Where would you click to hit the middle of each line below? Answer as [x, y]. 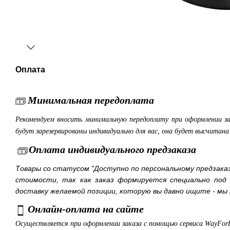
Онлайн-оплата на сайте [86, 209]
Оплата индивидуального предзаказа [112, 150]
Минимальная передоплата [91, 100]
